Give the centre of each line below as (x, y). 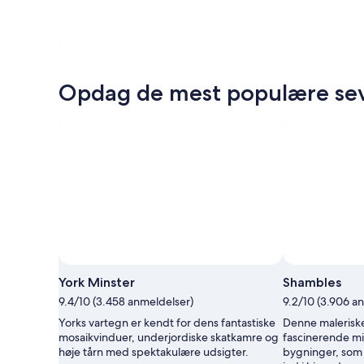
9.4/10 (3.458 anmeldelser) (126, 301)
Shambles (312, 282)
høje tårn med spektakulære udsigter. (154, 351)
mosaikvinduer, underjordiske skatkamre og (169, 337)
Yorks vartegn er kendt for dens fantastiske (167, 322)
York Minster (97, 282)
